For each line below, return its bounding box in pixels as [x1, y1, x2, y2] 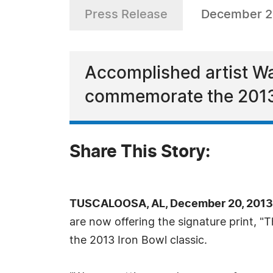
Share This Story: [69, 144, 210, 161]
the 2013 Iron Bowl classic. [69, 235, 207, 246]
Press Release [85, 9, 168, 21]
